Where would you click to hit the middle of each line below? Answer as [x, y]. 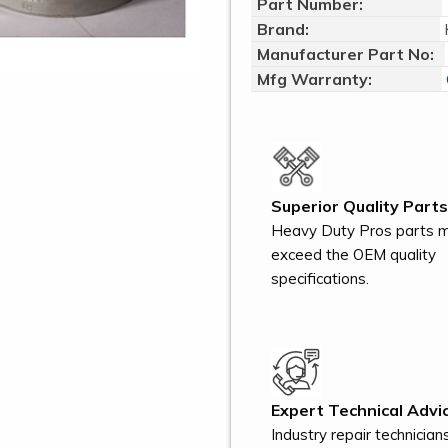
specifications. [320, 278]
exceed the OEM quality [353, 254]
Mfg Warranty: [316, 79]
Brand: [283, 29]
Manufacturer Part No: [345, 54]
